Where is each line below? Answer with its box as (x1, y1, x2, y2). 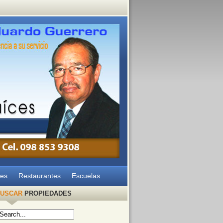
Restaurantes (18, 172, 61, 180)
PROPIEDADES (22, 190, 72, 197)
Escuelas (71, 172, 100, 180)
